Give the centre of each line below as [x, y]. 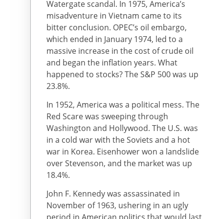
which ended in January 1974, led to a [115, 39]
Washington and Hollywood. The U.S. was [122, 128]
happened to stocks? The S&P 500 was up [122, 74]
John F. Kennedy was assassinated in [113, 194]
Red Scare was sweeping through [107, 116]
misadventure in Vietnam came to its [114, 15]
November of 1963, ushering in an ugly [117, 206]
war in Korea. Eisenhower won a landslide [123, 151]
